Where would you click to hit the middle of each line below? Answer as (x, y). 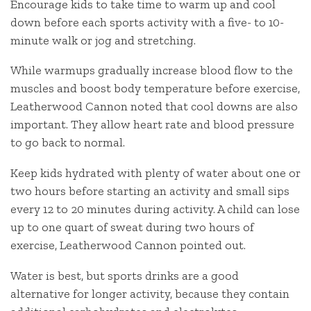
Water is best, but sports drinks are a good (125, 275)
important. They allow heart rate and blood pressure (152, 125)
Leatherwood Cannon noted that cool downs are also (154, 107)
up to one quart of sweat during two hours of (132, 227)
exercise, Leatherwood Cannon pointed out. (128, 245)
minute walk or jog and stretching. (103, 40)
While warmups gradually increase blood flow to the (152, 70)
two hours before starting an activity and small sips (150, 191)
